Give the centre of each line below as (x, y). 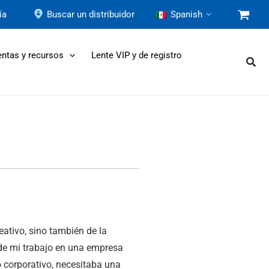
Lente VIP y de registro (137, 55)
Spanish (186, 14)
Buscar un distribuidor (91, 14)
